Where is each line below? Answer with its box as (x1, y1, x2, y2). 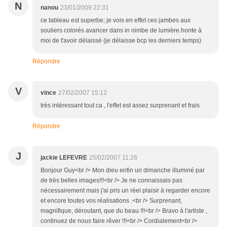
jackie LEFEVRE (41, 154, 87, 162)
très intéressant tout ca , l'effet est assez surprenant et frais (41, 102, 200, 109)
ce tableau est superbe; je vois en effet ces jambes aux (41, 17, 191, 24)
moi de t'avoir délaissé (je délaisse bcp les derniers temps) (41, 37, 201, 45)
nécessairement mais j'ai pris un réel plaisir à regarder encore (41, 187, 210, 195)
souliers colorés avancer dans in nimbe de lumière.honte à (41, 27, 202, 34)
